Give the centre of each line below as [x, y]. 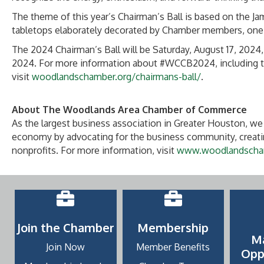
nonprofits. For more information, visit [94, 150]
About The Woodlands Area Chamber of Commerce [129, 110]
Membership [173, 227]
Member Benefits [173, 247]
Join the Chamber [65, 227]
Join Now [66, 247]
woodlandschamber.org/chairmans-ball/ [116, 77]
